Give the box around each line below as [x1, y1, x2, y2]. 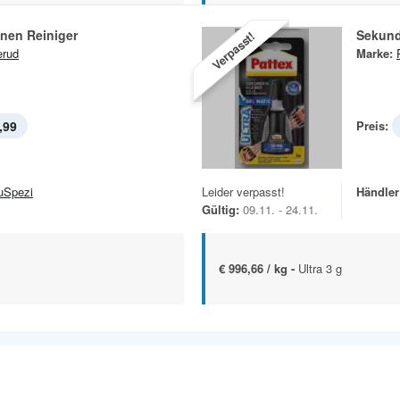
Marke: [356, 44, 393, 62]
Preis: [356, 116, 388, 134]
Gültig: [202, 200, 239, 218]
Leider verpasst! [202, 182, 285, 200]
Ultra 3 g [298, 259, 342, 277]
